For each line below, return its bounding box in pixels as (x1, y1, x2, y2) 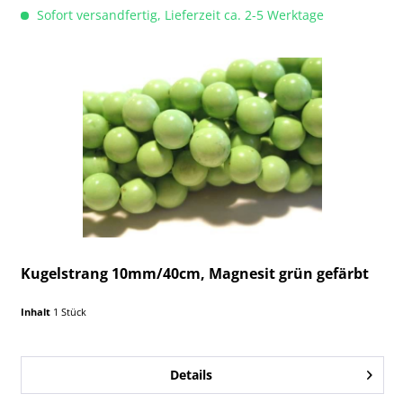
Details (169, 365, 212, 383)
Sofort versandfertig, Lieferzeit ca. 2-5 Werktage (33, 5, 325, 23)
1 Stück (53, 304, 87, 318)
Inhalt (21, 304, 54, 318)
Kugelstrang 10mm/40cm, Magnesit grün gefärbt (21, 263, 370, 283)
